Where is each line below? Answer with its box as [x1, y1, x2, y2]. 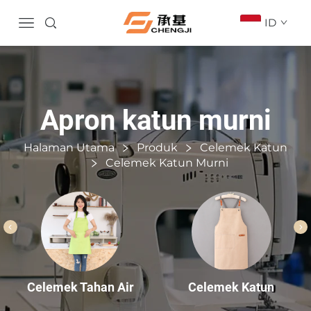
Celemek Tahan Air [27, 280, 134, 295]
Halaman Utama [24, 140, 115, 154]
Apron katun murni [40, 103, 271, 137]
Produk [137, 140, 178, 154]
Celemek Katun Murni [105, 155, 228, 169]
